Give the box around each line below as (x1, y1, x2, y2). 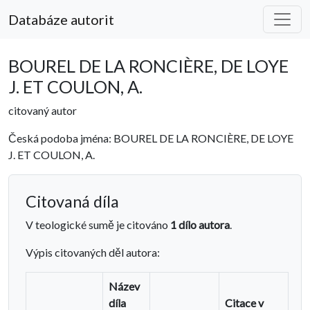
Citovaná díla (26, 192, 119, 211)
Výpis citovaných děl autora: (26, 246, 160, 259)
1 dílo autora (170, 218, 230, 231)
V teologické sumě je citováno (26, 218, 170, 231)
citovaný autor (8, 104, 77, 117)
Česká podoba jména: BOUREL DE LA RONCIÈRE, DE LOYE (8, 131, 293, 145)
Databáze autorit (8, 11, 114, 28)
